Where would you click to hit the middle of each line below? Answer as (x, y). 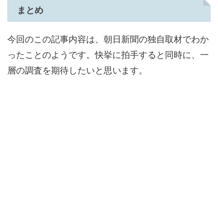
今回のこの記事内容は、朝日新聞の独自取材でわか (108, 39)
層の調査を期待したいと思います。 (77, 71)
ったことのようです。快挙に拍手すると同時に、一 (108, 55)
